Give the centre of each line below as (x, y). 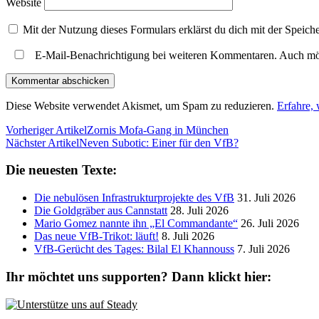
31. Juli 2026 (266, 198)
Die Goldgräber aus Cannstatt (101, 211)
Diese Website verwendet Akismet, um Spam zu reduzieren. (141, 105)
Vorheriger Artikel (46, 130)
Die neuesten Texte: (61, 170)
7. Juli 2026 (263, 249)
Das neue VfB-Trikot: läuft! (96, 236)
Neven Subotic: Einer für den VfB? (159, 142)
